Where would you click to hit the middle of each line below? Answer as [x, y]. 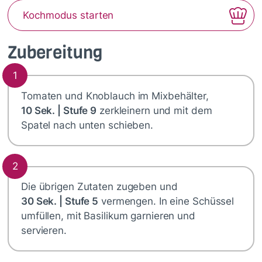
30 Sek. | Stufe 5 [60, 201]
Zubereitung [55, 53]
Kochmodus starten [68, 15]
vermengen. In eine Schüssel [166, 201]
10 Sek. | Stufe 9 [59, 110]
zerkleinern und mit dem [154, 110]
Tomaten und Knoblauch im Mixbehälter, [115, 96]
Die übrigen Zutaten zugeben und [99, 187]
